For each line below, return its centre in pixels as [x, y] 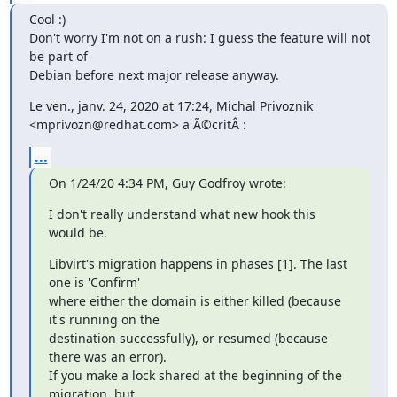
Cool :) [47, 19]
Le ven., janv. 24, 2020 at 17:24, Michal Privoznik [172, 106]
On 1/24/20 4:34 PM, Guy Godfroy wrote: [167, 183]
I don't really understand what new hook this [182, 214]
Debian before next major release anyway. [154, 75]
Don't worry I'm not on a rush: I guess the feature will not [199, 38]
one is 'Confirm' [96, 282]
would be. [78, 233]
